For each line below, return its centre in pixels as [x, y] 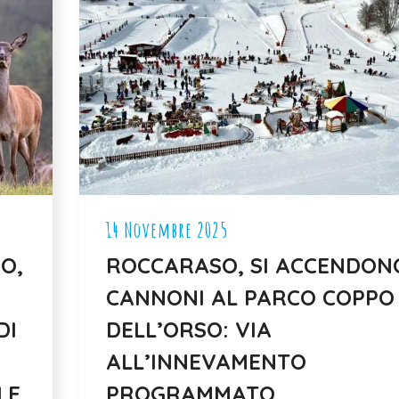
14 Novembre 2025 [167, 229]
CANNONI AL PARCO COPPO [250, 297]
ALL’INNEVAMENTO [206, 361]
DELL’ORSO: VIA [189, 329]
